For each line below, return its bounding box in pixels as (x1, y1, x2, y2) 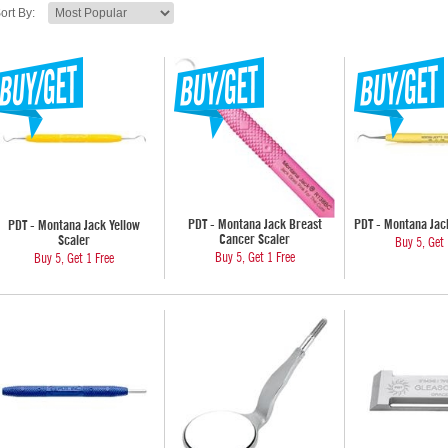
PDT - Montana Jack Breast (187, 218, 322, 232)
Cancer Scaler (219, 233, 290, 247)
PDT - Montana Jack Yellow (8, 219, 140, 233)
